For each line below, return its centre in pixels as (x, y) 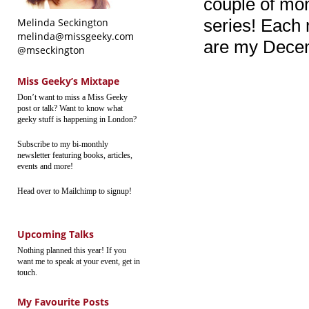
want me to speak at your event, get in (79, 261)
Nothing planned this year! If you (72, 250)
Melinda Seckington (63, 22)
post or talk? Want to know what (70, 108)
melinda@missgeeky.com (76, 36)
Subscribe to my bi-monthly (63, 144)
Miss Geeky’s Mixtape (68, 81)
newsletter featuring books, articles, (75, 155)
